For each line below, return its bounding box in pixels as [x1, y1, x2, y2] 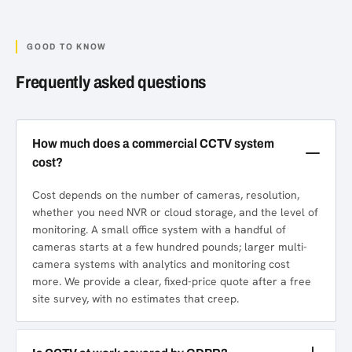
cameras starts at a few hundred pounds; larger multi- [32, 239, 307, 254]
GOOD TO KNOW [27, 41, 108, 51]
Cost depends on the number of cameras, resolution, [32, 187, 299, 202]
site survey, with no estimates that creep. [32, 291, 239, 306]
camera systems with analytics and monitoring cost [32, 256, 290, 271]
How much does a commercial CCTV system [32, 136, 274, 150]
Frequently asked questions [16, 72, 207, 92]
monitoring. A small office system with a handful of [32, 222, 286, 236]
